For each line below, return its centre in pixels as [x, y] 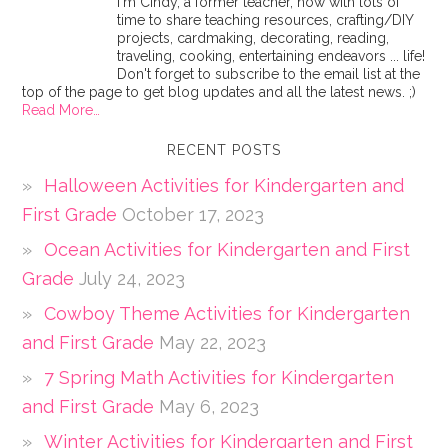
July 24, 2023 [132, 279]
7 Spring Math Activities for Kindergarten [219, 378]
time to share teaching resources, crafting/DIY [265, 20]
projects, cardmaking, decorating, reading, [253, 38]
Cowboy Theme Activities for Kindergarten [227, 314]
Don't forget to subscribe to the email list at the [269, 74]
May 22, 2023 [213, 343]
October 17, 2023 [193, 215]
